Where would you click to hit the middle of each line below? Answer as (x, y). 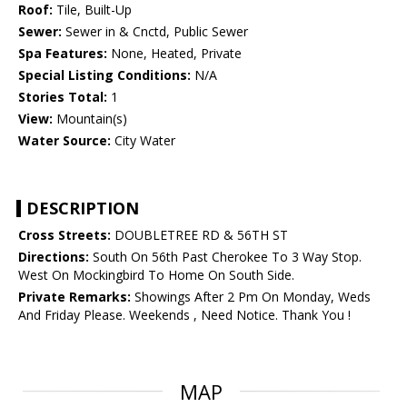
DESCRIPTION (83, 208)
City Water (143, 141)
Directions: (54, 257)
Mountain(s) (90, 119)
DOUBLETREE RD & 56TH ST (199, 235)
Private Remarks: (74, 297)
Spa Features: (63, 54)
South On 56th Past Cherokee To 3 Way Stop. (225, 257)
